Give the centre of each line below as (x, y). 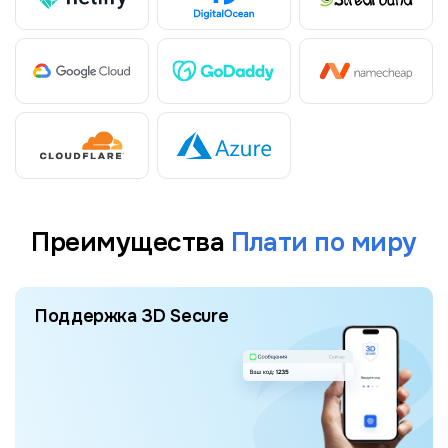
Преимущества (131, 242)
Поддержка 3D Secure (132, 315)
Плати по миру (323, 242)
